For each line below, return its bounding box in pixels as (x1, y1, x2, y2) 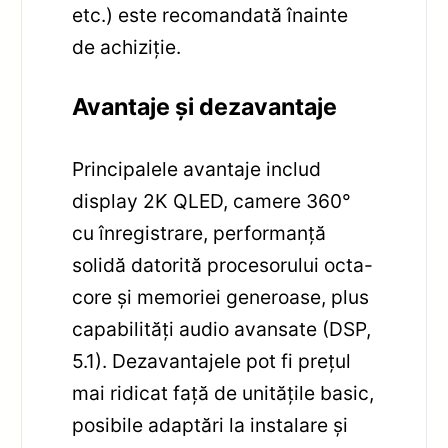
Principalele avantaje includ (72, 157, 322, 182)
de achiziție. (72, 35, 182, 60)
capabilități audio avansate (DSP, (72, 317, 372, 342)
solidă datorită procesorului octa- (72, 253, 374, 278)
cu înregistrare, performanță (72, 221, 327, 246)
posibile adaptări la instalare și (72, 413, 349, 438)
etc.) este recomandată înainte (72, 3, 349, 28)
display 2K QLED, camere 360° (72, 189, 352, 214)
